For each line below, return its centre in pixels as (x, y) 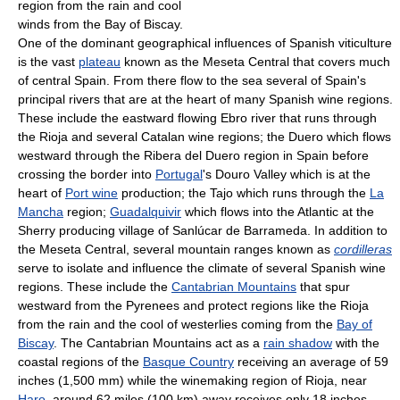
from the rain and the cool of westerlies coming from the (177, 324)
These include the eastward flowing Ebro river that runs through (197, 117)
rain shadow (298, 342)
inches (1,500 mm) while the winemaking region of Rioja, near (192, 380)
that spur (323, 286)
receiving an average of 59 (311, 361)
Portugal (179, 174)
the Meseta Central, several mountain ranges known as (176, 249)
